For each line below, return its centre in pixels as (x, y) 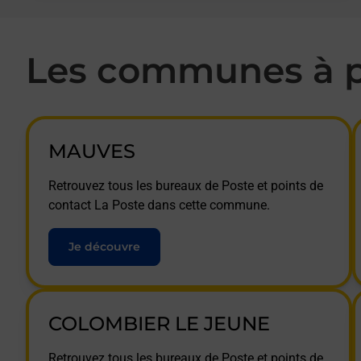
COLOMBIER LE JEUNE (159, 324)
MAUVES (92, 151)
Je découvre (104, 247)
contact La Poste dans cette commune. (159, 205)
